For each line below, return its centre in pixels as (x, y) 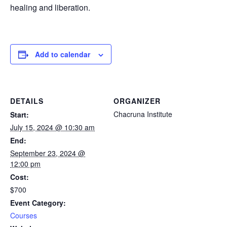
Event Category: (38, 203)
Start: (20, 115)
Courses (24, 216)
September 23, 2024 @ (48, 153)
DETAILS (27, 101)
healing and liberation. (50, 8)
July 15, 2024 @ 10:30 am (52, 127)
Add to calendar (63, 54)
